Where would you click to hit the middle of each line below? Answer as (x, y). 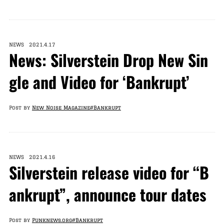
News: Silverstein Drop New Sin (108, 60)
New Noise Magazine (61, 107)
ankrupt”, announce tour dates (107, 194)
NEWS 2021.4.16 (32, 157)
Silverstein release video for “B (109, 172)
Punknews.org (52, 220)
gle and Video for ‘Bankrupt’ (99, 82)
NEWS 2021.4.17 (32, 44)
